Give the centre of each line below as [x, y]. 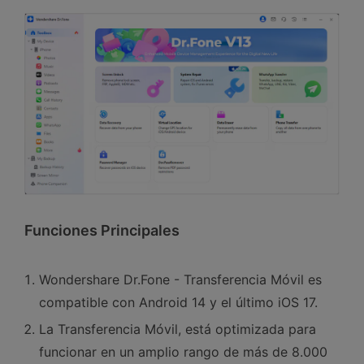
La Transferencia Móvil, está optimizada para [178, 329]
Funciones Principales [102, 230]
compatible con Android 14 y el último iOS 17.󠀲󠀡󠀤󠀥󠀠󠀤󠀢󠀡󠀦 [178, 302]
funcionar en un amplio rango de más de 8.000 [183, 351]
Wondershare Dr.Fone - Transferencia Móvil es [180, 279]
